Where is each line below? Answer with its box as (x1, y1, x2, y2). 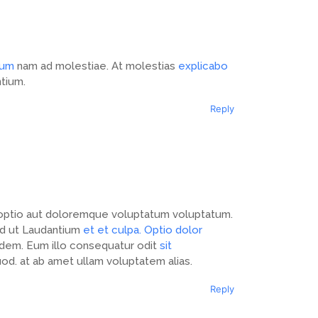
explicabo (178, 60, 228, 73)
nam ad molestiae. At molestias (14, 60, 178, 73)
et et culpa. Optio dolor (83, 224, 202, 237)
